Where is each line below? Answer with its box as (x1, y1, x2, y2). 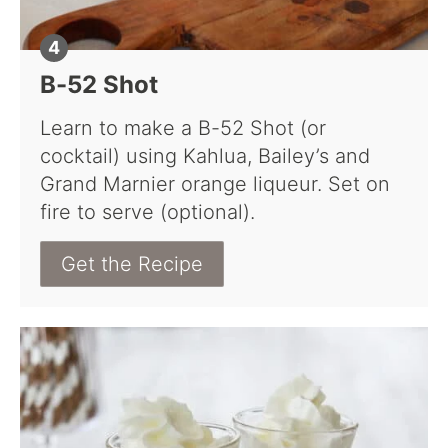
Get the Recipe (61, 252, 203, 277)
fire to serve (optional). (40, 200, 261, 225)
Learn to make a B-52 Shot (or (40, 116, 326, 141)
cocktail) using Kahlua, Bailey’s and (40, 144, 370, 169)
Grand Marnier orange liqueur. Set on (40, 172, 390, 197)
